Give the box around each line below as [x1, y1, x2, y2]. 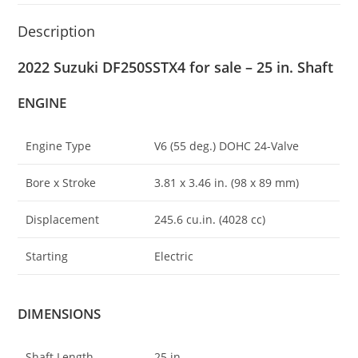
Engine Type [26, 138, 92, 153]
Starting [26, 249, 69, 264]
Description [18, 22, 96, 41]
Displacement [26, 212, 100, 227]
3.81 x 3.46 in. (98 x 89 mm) [154, 175, 300, 190]
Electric [154, 249, 194, 264]
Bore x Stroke [26, 175, 97, 190]
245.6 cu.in [154, 212, 213, 227]
